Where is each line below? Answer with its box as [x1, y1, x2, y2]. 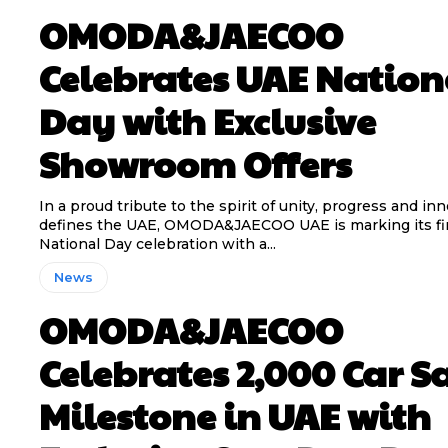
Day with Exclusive [38, 95, 376, 146]
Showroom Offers [38, 138, 352, 189]
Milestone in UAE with [38, 390, 431, 441]
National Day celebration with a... [38, 235, 276, 254]
